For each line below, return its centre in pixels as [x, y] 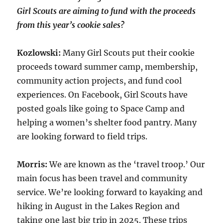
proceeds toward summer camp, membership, [108, 66]
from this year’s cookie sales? [71, 25]
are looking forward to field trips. [82, 136]
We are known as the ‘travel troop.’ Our [127, 164]
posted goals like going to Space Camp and [101, 108]
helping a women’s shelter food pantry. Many [107, 122]
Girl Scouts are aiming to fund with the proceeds [107, 11]
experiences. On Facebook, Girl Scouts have [103, 94]
